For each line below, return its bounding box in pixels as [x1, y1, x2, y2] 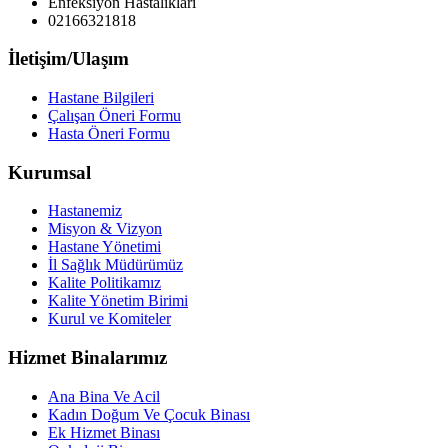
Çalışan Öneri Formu [48, 107, 181, 125]
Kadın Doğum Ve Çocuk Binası [48, 405, 250, 423]
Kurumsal [8, 161, 91, 183]
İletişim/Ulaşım [8, 48, 129, 70]
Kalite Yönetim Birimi [48, 292, 188, 310]
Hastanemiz [48, 202, 122, 220]
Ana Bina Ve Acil [48, 387, 160, 405]
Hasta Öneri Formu [48, 125, 170, 143]
